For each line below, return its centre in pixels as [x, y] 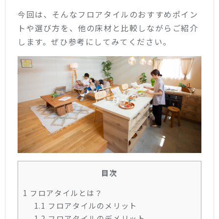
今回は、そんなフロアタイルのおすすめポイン [108, 14]
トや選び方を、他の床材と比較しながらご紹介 [108, 28]
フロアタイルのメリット [91, 205]
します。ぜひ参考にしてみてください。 [95, 41]
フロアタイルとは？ [65, 192]
